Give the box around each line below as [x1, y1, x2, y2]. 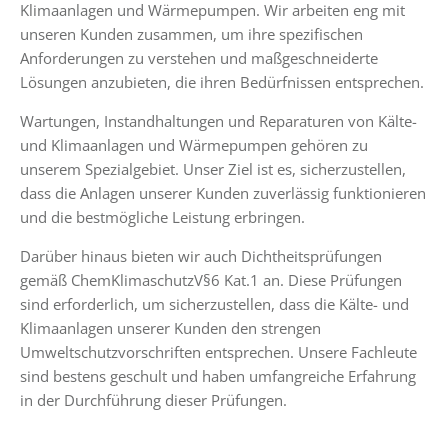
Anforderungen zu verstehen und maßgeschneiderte [20, 48, 378, 69]
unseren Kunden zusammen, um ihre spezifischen [20, 24, 363, 45]
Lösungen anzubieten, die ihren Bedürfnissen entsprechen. [20, 72, 424, 93]
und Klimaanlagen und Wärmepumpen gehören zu [20, 135, 368, 156]
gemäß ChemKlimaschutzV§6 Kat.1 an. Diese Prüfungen [20, 270, 402, 291]
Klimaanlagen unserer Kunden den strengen [20, 318, 321, 339]
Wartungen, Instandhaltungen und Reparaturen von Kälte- [20, 111, 417, 132]
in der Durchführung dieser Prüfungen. [20, 390, 287, 411]
